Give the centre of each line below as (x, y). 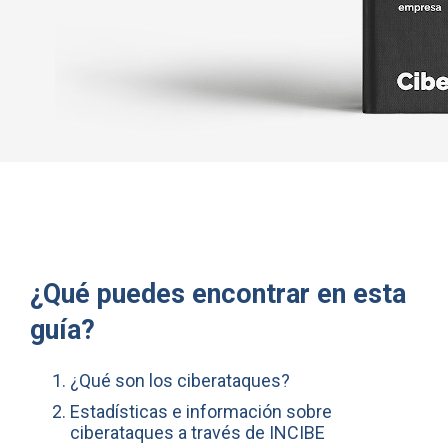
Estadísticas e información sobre (201, 412)
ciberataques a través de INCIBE (197, 433)
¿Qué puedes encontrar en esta (218, 293)
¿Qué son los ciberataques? (180, 381)
